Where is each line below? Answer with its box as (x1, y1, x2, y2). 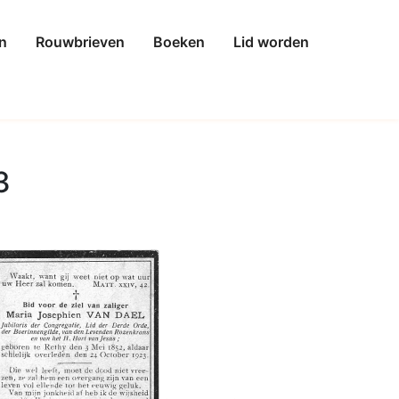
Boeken (152, 33, 205, 52)
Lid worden (232, 33, 309, 52)
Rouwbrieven (35, 33, 125, 52)
